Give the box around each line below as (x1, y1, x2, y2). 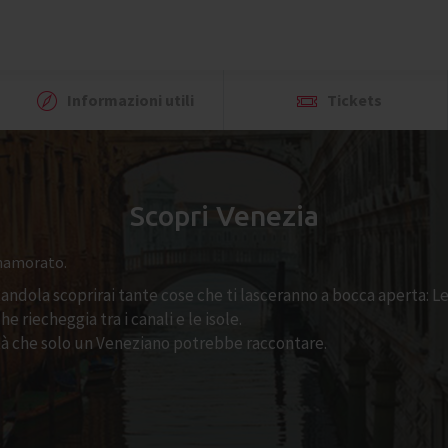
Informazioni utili (63, 90, 194, 110)
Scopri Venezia (129, 200, 319, 231)
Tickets (323, 90, 382, 110)
